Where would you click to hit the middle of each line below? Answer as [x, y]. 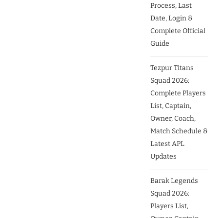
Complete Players [178, 93]
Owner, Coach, [173, 118]
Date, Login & [172, 18]
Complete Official [178, 31]
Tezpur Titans [172, 68]
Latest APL [168, 144]
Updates [164, 156]
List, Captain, [171, 106]
